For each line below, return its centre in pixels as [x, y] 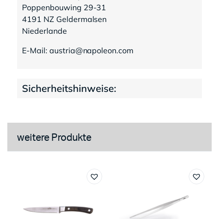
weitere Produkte [54, 138]
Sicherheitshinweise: [69, 88]
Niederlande [44, 31]
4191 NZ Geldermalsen [65, 19]
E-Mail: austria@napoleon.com [78, 51]
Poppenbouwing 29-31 [64, 8]
